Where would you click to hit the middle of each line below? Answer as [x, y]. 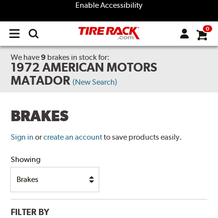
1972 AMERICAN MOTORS [84, 67]
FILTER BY [30, 212]
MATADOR [41, 80]
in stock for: [90, 57]
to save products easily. [143, 137]
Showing [26, 159]
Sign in [22, 137]
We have [26, 57]
